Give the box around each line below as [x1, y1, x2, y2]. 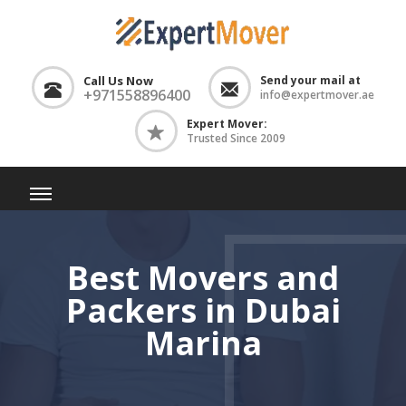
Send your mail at [260, 72, 361, 88]
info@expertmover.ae [260, 87, 374, 102]
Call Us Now [83, 72, 153, 89]
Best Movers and [67, 255, 339, 300]
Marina [144, 320, 262, 365]
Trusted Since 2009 [187, 130, 285, 146]
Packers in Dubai [65, 287, 341, 333]
